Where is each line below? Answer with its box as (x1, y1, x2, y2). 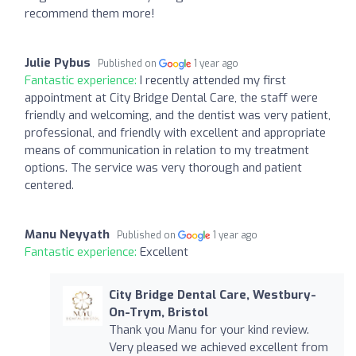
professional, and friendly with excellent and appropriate (25, 125, 326, 141)
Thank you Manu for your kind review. (108, 322, 309, 339)
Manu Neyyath (25, 226, 110, 243)
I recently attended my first (140, 72, 286, 89)
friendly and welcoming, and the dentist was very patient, (25, 107, 331, 124)
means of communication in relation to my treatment (25, 142, 309, 159)
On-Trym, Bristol (108, 304, 208, 321)
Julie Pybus (25, 55, 91, 72)
